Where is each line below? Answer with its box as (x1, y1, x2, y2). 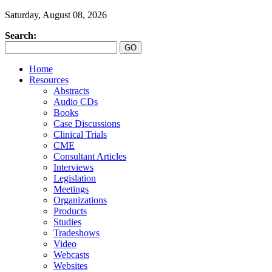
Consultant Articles (53, 151, 126, 161)
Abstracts (53, 86, 89, 96)
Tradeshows (53, 228, 100, 238)
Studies (53, 217, 81, 227)
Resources (29, 75, 69, 85)
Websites (53, 260, 87, 271)
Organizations (53, 195, 107, 205)
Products (53, 206, 87, 216)
